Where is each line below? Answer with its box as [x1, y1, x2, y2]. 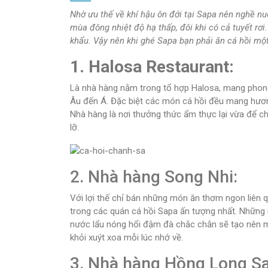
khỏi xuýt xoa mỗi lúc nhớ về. [70, 232, 183, 243]
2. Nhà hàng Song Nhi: [70, 167, 242, 187]
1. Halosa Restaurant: [70, 57, 238, 77]
